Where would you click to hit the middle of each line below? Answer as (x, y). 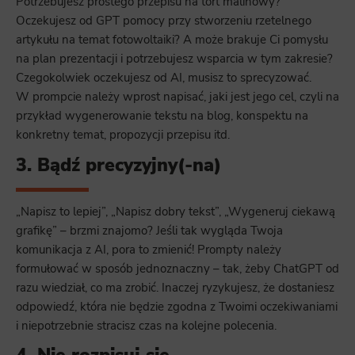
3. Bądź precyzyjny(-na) (118, 165)
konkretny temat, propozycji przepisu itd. (123, 135)
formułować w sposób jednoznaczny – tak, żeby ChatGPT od (177, 268)
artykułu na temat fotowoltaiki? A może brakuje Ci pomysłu (172, 40)
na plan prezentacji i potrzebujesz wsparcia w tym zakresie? (174, 59)
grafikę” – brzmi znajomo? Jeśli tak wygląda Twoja (149, 230)
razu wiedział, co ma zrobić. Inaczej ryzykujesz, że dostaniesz (175, 287)
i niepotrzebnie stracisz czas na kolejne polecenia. (146, 325)
